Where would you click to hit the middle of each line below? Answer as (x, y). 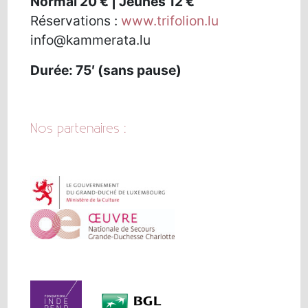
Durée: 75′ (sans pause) (106, 70)
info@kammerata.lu (91, 40)
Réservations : (76, 20)
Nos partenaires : (79, 129)
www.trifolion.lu (170, 20)
